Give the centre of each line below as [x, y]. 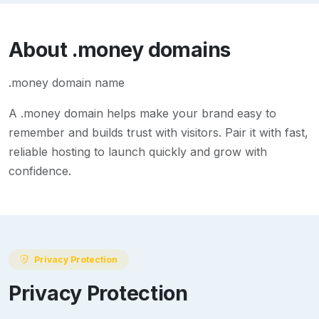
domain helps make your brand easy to [168, 114]
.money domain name [67, 83]
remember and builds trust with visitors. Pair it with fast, [158, 133]
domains [187, 50]
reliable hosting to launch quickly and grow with [138, 152]
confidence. [40, 171]
